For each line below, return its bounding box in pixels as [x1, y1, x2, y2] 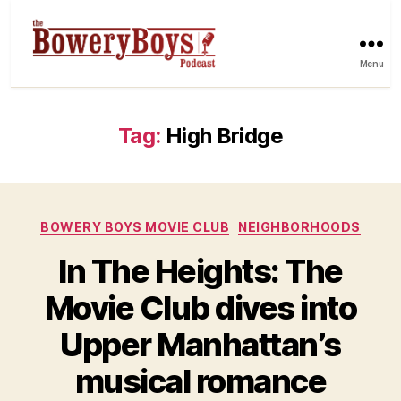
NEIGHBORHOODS [238, 218, 361, 235]
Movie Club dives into [44, 288, 357, 328]
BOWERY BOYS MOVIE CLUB [40, 218, 230, 235]
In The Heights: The [58, 252, 343, 292]
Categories [200, 213, 279, 233]
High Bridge [165, 122, 283, 149]
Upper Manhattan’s [60, 325, 341, 365]
